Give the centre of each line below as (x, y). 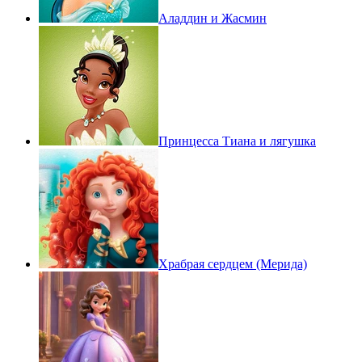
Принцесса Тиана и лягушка (237, 141)
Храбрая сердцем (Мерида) (233, 263)
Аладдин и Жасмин (213, 18)
